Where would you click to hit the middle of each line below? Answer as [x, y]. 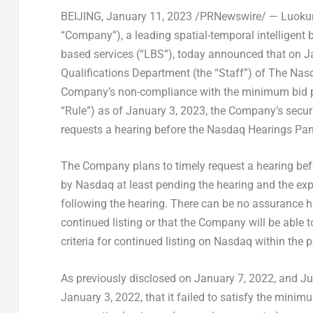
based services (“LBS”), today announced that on [182, 54]
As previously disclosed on [127, 278]
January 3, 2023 [165, 110]
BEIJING [81, 16]
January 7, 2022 [234, 278]
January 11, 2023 [149, 16]
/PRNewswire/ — [235, 16]
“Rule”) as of [93, 110]
